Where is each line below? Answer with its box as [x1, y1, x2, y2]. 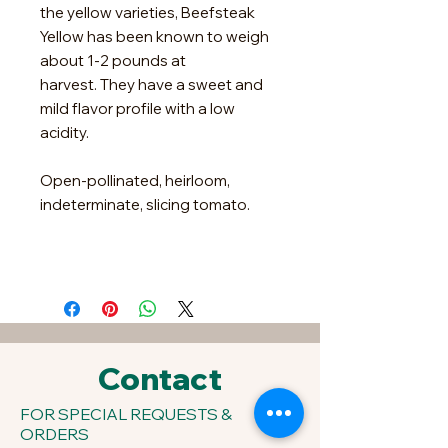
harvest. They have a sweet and [40, 75, 263, 95]
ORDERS [20, 424, 89, 445]
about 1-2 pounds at [40, 51, 186, 71]
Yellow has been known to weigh [40, 27, 269, 47]
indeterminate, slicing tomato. [40, 195, 250, 215]
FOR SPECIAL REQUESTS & [20, 404, 232, 425]
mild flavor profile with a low [40, 99, 235, 119]
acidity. [40, 123, 89, 143]
